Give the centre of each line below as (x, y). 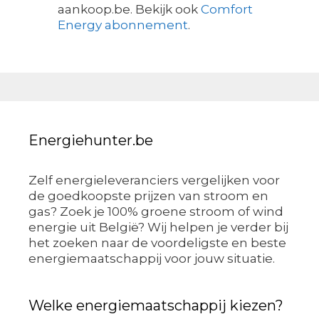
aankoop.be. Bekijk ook (129, 10)
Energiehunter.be (91, 140)
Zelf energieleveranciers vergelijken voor (154, 180)
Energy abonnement (123, 25)
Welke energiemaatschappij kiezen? (156, 305)
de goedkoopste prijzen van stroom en (148, 195)
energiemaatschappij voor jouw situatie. (152, 258)
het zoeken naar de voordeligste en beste (157, 242)
